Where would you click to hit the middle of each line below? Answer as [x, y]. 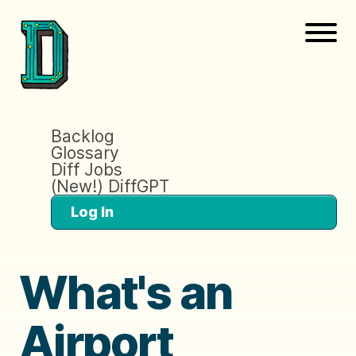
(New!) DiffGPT [110, 186]
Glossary [85, 153]
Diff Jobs [87, 169]
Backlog [83, 136]
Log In [92, 211]
